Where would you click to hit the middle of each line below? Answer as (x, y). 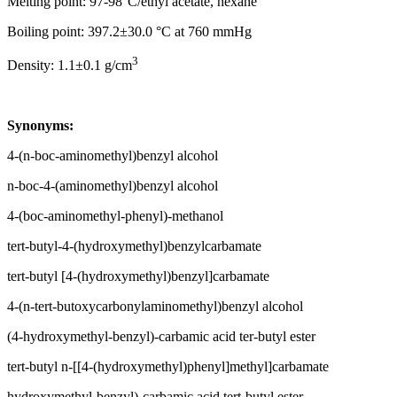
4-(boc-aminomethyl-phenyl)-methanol (115, 216)
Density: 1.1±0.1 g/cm (70, 66)
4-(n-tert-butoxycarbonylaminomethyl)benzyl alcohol (155, 307)
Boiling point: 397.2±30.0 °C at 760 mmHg (129, 31)
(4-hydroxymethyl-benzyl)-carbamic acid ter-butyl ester (161, 337)
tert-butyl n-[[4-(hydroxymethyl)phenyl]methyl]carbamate (168, 367)
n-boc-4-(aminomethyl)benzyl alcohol (113, 186)
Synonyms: (40, 126)
